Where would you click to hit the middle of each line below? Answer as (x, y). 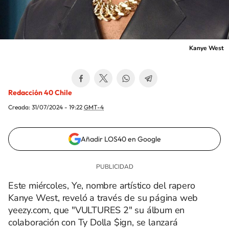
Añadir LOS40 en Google (121, 139)
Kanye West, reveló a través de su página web (103, 198)
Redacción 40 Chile (40, 93)
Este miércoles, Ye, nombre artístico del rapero (102, 186)
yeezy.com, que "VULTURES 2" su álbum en (97, 210)
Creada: (20, 107)
